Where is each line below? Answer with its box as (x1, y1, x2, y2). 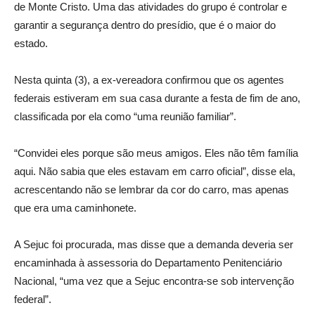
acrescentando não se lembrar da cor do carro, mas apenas (14, 183, 289, 195)
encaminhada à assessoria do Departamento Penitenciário (14, 256, 282, 269)
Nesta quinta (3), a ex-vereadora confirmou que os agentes (14, 73, 284, 86)
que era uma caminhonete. (14, 201, 136, 214)
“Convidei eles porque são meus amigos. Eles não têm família (14, 146, 298, 159)
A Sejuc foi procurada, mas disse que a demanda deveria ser (14, 238, 293, 250)
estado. (14, 37, 48, 49)
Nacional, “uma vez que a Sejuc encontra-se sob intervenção (14, 274, 294, 287)
